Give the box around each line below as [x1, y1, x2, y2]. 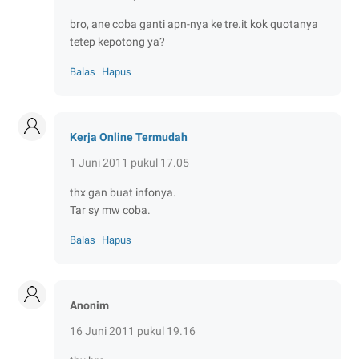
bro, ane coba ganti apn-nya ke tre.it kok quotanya [70, 17, 318, 30]
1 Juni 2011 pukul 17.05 [70, 155, 189, 169]
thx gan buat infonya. [70, 185, 176, 199]
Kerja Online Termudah [70, 130, 188, 143]
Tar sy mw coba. [70, 203, 151, 216]
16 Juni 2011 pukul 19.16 [70, 324, 196, 337]
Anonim [70, 298, 109, 312]
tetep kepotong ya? [70, 34, 165, 48]
